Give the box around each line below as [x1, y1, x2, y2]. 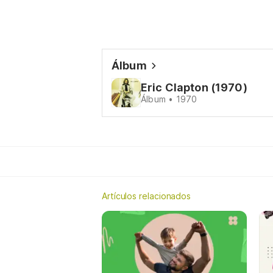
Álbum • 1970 [141, 94, 197, 104]
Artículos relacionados [102, 191, 191, 201]
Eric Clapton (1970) [141, 81, 247, 94]
